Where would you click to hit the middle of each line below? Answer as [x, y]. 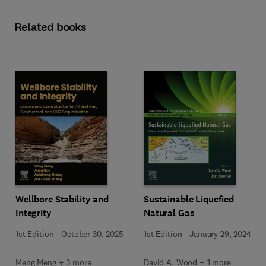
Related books [50, 27]
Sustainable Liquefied [189, 199]
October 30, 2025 [92, 234]
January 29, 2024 [220, 234]
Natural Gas [169, 213]
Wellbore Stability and [62, 199]
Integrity [34, 213]
